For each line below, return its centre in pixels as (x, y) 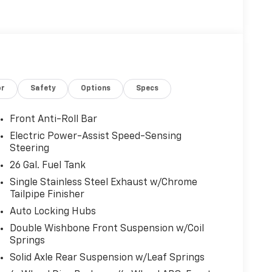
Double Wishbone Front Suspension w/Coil (107, 229)
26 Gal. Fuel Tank (47, 166)
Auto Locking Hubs (53, 212)
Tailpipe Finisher (47, 195)
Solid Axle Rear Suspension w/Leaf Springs (107, 258)
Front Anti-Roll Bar (53, 120)
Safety (43, 89)
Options (96, 89)
